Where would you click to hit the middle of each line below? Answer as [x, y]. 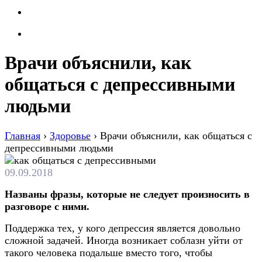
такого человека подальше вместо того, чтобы [108, 252]
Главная [23, 135]
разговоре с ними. [47, 206]
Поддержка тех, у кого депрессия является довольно [123, 228]
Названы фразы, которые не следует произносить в [127, 194]
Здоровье [70, 135]
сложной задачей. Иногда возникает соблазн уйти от [124, 240]
